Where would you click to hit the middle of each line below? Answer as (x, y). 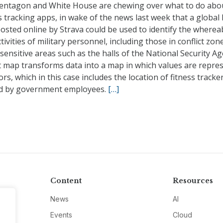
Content (66, 180)
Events (61, 215)
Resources (193, 180)
